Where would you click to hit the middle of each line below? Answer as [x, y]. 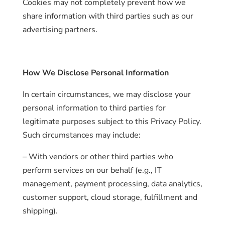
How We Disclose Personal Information [95, 73]
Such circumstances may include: [81, 135]
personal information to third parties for [94, 108]
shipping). [40, 211]
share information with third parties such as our [108, 16]
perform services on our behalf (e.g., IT [92, 170]
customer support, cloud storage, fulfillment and [110, 197]
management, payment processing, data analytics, [112, 184]
